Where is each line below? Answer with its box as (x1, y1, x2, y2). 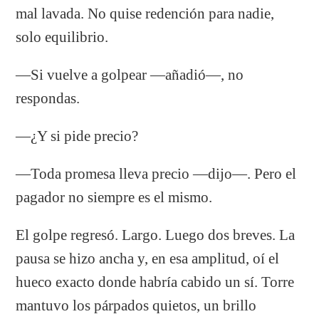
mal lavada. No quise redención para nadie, (16, 5, 275, 21)
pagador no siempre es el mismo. (16, 189, 213, 205)
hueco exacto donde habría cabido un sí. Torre (16, 273, 295, 290)
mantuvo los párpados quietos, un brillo (16, 297, 257, 313)
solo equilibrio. (16, 28, 109, 45)
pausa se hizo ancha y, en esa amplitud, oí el (16, 250, 280, 266)
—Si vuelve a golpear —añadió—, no (16, 66, 244, 83)
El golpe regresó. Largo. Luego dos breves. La (16, 226, 296, 243)
